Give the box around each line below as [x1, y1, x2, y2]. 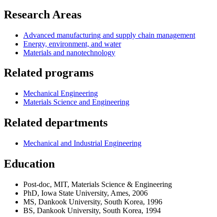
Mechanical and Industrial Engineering [23, 139, 141, 148]
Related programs [4, 66, 93, 79]
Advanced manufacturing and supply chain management [23, 31, 195, 39]
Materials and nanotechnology [23, 48, 115, 57]
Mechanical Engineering [23, 89, 98, 98]
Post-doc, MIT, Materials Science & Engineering [23, 180, 172, 188]
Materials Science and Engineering [23, 98, 129, 107]
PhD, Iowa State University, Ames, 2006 [23, 188, 148, 197]
